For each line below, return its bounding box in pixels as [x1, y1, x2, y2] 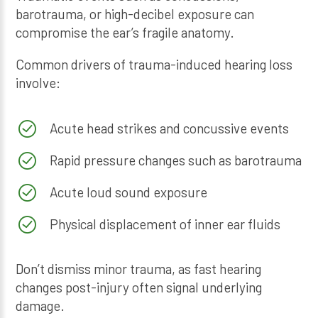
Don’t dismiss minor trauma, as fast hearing [16, 261, 262, 278]
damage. [16, 297, 65, 314]
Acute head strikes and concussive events [49, 119, 289, 136]
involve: [16, 75, 61, 92]
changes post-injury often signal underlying [16, 279, 263, 296]
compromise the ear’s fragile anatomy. [16, 24, 235, 41]
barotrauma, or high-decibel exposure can [16, 6, 255, 23]
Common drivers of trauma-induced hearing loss [16, 56, 293, 73]
